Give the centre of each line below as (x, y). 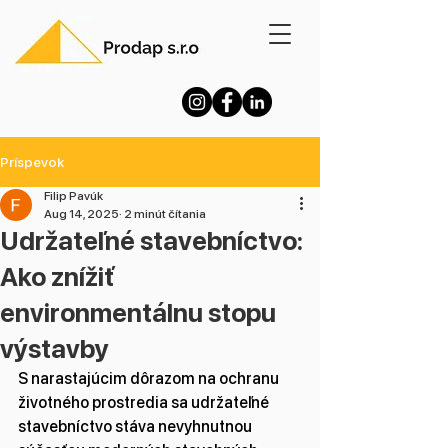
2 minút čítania (164, 214)
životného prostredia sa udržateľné (145, 402)
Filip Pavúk (73, 196)
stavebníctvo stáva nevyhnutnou (136, 426)
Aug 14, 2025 (81, 214)
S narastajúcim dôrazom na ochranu (150, 378)
